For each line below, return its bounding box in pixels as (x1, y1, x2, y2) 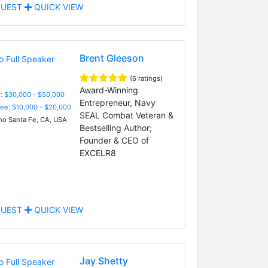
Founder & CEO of (79, 135, 149, 145)
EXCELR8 (79, 147, 116, 158)
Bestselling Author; (79, 122, 152, 133)
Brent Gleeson (79, 51, 144, 64)
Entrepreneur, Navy (79, 97, 156, 108)
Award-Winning (79, 84, 138, 95)
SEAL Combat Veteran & (79, 109, 173, 120)
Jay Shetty (79, 254, 128, 267)
